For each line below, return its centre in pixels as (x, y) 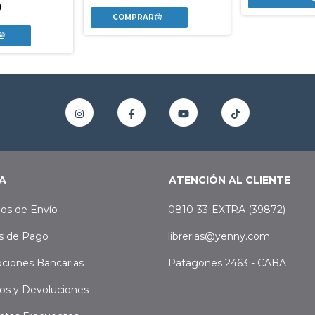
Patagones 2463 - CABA (227, 263)
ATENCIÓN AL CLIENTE (230, 180)
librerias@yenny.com (219, 237)
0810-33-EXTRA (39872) (227, 210)
